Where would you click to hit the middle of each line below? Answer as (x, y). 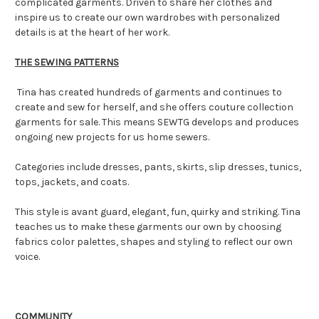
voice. (27, 256)
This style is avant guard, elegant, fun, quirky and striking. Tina (158, 211)
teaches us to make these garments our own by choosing (148, 226)
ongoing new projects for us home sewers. (113, 137)
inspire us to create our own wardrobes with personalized (147, 17)
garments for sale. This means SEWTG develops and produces (157, 122)
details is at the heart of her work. (92, 32)
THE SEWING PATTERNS (67, 62)
